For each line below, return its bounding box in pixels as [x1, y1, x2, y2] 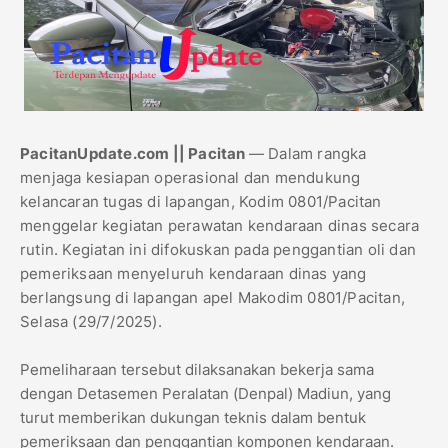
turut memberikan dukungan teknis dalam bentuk [20, 408, 366, 428]
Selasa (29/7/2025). [20, 312, 162, 332]
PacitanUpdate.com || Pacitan [20, 144, 249, 164]
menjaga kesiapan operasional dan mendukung [20, 168, 361, 188]
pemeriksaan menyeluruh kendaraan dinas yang [20, 264, 367, 284]
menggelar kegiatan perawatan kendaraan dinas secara [20, 216, 420, 236]
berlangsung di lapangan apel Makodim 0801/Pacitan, [20, 288, 406, 308]
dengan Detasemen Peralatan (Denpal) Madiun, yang [20, 384, 391, 404]
